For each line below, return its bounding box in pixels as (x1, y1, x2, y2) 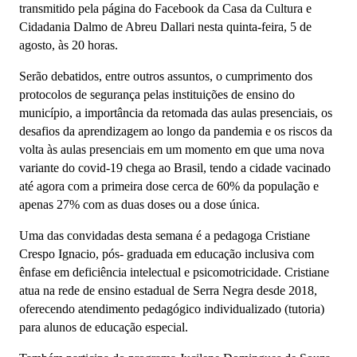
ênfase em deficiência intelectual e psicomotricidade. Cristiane (19, 265, 332, 279)
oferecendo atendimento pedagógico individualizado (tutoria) (19, 302, 324, 316)
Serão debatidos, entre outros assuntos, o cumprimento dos (19, 69, 312, 83)
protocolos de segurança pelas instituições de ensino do (19, 88, 295, 101)
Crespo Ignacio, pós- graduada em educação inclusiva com (19, 247, 314, 261)
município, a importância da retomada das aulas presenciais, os (19, 106, 332, 120)
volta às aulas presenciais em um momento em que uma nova (19, 143, 324, 156)
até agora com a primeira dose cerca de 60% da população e (19, 179, 319, 193)
